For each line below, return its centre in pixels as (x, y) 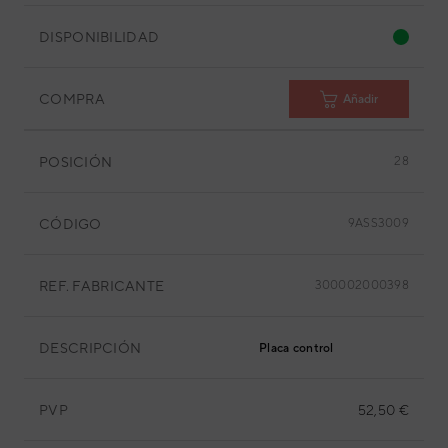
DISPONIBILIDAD (99, 36)
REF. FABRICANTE (102, 285)
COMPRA (72, 98)
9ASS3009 (378, 223)
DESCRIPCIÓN (90, 347)
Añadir (360, 98)
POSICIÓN (76, 161)
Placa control (296, 348)
